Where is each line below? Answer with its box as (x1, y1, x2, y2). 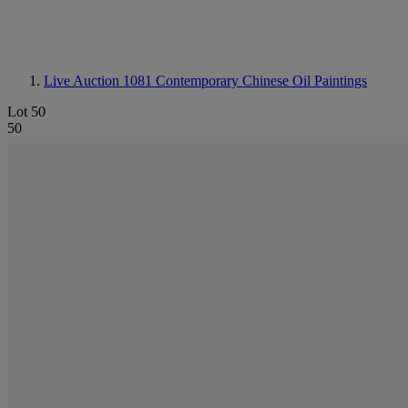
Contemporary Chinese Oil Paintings (156, 73, 367, 88)
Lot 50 (7, 104, 46, 119)
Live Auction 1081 (44, 73, 156, 88)
